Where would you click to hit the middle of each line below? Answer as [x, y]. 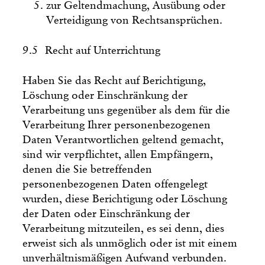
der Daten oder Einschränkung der [106, 214]
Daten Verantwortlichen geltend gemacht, [123, 140]
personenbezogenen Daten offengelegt [115, 184]
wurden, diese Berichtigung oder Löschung [125, 199]
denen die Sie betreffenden [88, 169]
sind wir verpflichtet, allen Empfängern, [118, 154]
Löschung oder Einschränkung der [105, 95]
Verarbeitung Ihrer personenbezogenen [117, 125]
